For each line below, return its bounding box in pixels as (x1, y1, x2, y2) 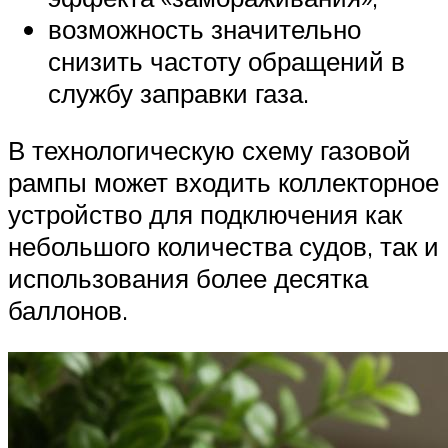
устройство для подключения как (8, 198, 402, 231)
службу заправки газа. (48, 76, 309, 109)
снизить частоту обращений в (48, 44, 405, 77)
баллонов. (8, 294, 128, 327)
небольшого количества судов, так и (8, 230, 439, 263)
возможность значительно (48, 12, 361, 45)
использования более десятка (8, 262, 368, 295)
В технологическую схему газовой (8, 134, 411, 167)
